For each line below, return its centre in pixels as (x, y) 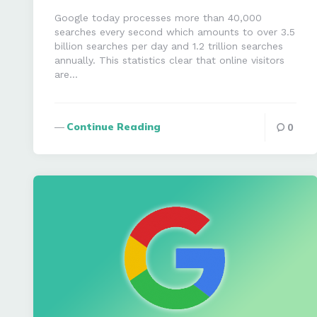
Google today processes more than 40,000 (158, 17)
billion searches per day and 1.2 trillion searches (169, 46)
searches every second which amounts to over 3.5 (175, 31)
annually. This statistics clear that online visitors (169, 60)
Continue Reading (114, 126)
